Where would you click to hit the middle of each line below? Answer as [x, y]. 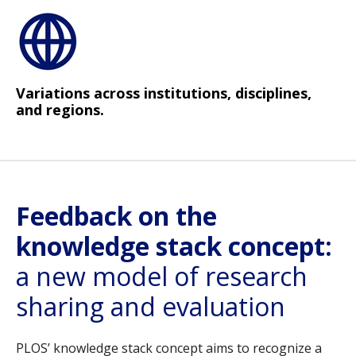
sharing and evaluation [151, 307]
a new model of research [162, 277]
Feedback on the [116, 216]
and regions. [62, 109]
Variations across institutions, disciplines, [164, 93]
